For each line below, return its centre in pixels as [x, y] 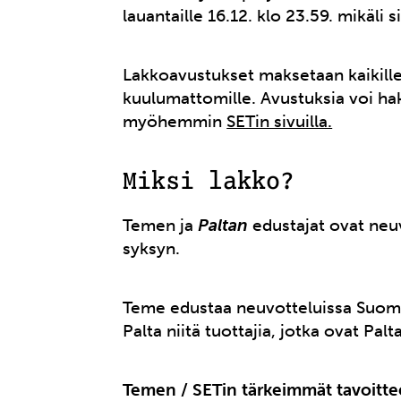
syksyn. [152, 249]
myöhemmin [175, 122]
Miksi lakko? [209, 183]
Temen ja [161, 226]
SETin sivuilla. [280, 122]
